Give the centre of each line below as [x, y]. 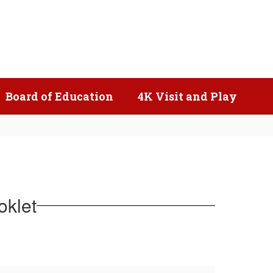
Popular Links [160, 39]
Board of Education [59, 96]
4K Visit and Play [187, 96]
